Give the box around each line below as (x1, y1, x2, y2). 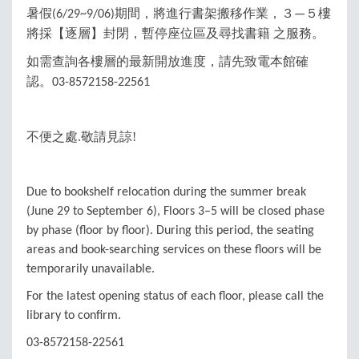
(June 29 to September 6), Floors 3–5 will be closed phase (26, 205, 325, 218)
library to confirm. (26, 309, 121, 322)
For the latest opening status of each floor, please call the (26, 290, 324, 303)
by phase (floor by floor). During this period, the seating (26, 224, 314, 237)
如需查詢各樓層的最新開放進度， (26, 54, 219, 68)
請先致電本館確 (219, 54, 309, 68)
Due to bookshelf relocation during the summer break (26, 186, 306, 199)
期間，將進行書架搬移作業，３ (115, 6, 294, 20)
